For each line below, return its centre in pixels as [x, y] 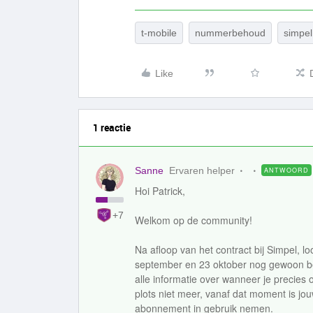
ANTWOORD [286, 170]
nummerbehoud [230, 33]
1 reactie [112, 128]
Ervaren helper [202, 170]
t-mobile [159, 33]
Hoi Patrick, [160, 191]
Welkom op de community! [194, 220]
